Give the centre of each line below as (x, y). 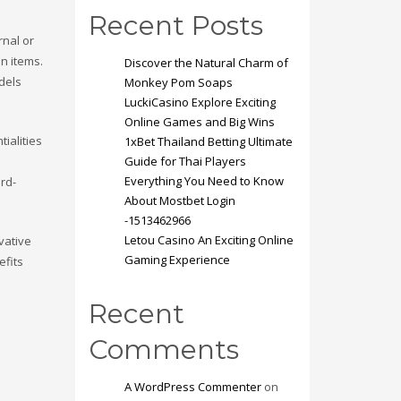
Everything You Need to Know (204, 181)
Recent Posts (175, 26)
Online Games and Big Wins (199, 122)
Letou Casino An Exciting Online (209, 240)
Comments (163, 350)
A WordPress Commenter (192, 387)
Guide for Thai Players (185, 161)
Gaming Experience (177, 260)
